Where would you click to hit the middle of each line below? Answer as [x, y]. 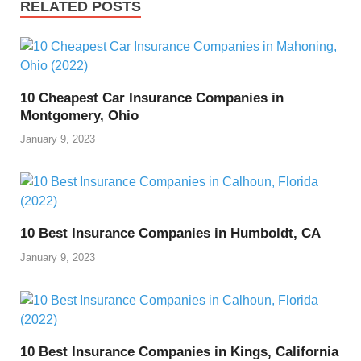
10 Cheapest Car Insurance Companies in [152, 98]
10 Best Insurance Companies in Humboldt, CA [170, 234]
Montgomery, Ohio [79, 115]
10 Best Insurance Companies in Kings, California [179, 351]
